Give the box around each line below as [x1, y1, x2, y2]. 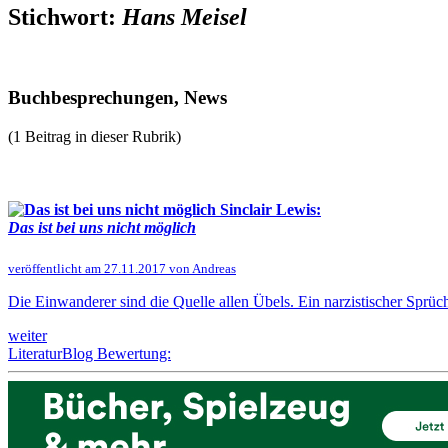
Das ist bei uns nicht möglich [8, 219, 196, 237]
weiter [8, 326, 47, 344]
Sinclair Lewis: [216, 201, 321, 219]
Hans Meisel [122, 3, 247, 30]
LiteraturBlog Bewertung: [8, 344, 171, 362]
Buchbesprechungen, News [8, 87, 227, 109]
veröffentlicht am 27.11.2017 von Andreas [8, 260, 236, 276]
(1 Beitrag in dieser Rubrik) [8, 128, 181, 146]
